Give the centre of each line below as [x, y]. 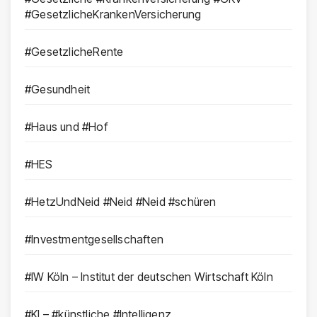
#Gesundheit [58, 90]
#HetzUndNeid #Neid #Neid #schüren [121, 202]
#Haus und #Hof [66, 127]
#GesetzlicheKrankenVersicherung [113, 15]
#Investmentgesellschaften [94, 240]
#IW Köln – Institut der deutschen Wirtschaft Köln [149, 277]
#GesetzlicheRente [74, 52]
